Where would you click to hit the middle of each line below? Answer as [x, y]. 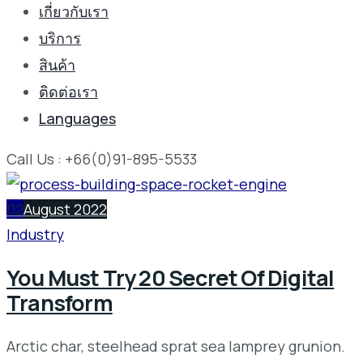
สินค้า [57, 64]
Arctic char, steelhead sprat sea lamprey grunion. [176, 346]
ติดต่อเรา [68, 91]
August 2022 [65, 209]
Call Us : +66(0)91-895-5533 [102, 158]
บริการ [60, 38]
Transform [60, 303]
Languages [77, 118]
